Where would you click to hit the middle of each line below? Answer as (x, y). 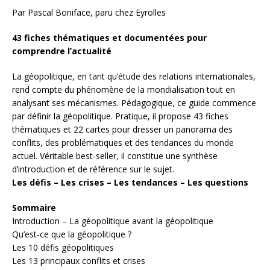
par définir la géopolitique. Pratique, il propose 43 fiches (120, 116)
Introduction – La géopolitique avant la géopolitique (113, 221)
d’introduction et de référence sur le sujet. (93, 169)
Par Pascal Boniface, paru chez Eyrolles (89, 13)
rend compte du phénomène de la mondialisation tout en (124, 90)
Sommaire (34, 208)
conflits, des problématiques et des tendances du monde (123, 143)
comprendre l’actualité (62, 51)
